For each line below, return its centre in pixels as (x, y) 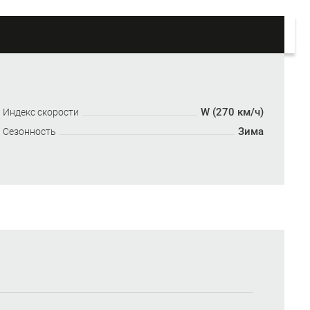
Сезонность (30, 131)
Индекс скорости (41, 112)
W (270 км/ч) (232, 112)
